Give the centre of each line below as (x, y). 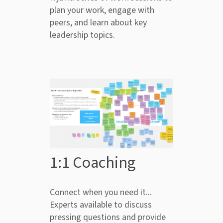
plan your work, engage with (102, 10)
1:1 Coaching (93, 163)
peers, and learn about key (98, 23)
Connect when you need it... (101, 192)
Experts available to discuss (101, 205)
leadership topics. (82, 35)
